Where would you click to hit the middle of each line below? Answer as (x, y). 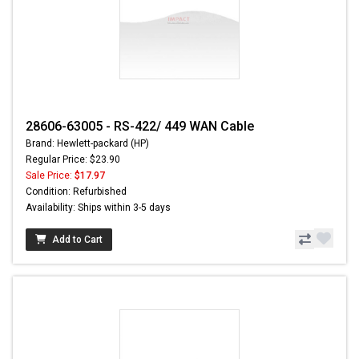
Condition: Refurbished (76, 192)
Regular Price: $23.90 (73, 160)
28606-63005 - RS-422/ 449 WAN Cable (140, 127)
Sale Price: (50, 176)
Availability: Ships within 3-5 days (98, 208)
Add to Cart (77, 240)
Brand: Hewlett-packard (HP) (87, 144)
